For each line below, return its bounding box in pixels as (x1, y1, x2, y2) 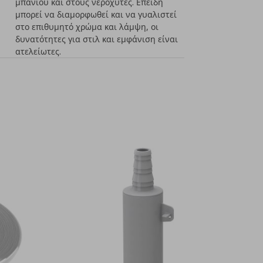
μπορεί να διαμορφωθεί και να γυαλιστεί (15, 9, 177, 20)
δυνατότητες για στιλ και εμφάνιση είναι (15, 33, 178, 45)
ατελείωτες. (15, 46, 62, 57)
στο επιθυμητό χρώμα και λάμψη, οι (15, 21, 159, 32)
